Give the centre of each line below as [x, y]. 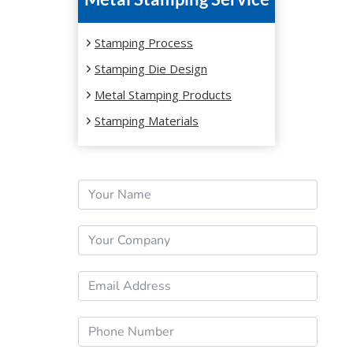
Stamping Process [144, 43]
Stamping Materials [147, 121]
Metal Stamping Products [163, 95]
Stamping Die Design [151, 69]
